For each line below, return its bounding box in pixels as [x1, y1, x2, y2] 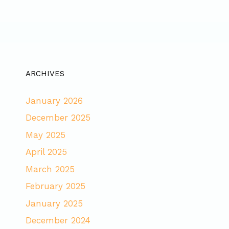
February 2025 [26, 181, 85, 192]
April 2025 [26, 147, 67, 157]
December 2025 [26, 112, 90, 123]
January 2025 [26, 198, 83, 209]
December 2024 [26, 215, 90, 226]
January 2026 [26, 95, 83, 106]
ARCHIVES [26, 68, 64, 78]
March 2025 [26, 164, 75, 174]
